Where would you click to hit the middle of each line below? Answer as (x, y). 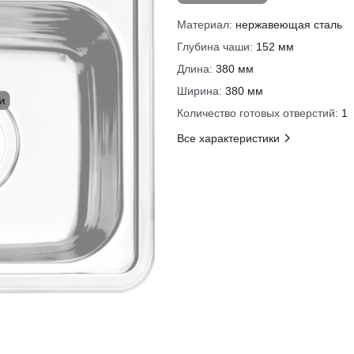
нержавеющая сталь (289, 24)
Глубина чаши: (215, 47)
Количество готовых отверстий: (258, 113)
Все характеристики (228, 138)
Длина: (195, 69)
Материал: (205, 24)
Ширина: (200, 91)
